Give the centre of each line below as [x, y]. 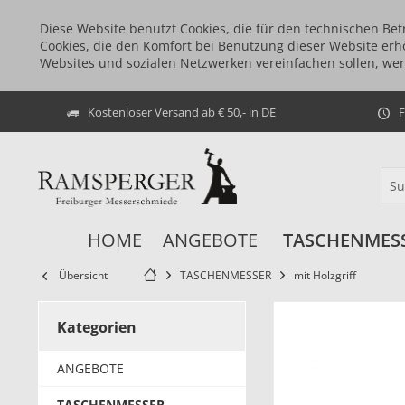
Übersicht [83, 275]
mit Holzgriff [325, 275]
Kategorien [97, 327]
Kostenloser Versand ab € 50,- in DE [182, 112]
